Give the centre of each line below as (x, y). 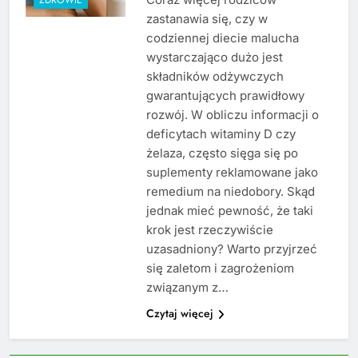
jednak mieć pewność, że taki (229, 211)
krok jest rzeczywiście (209, 230)
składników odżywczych (215, 77)
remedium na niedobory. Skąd (230, 192)
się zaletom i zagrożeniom (220, 268)
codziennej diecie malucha (222, 38)
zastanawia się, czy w (207, 19)
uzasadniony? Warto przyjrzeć (231, 249)
